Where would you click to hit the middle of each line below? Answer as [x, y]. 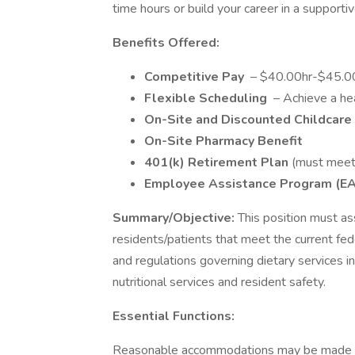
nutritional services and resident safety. [219, 282]
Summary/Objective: [175, 218]
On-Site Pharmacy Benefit [223, 141]
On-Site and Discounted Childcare [248, 120]
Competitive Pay [196, 77]
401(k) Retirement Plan [218, 162]
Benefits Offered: [166, 43]
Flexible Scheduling [207, 98]
